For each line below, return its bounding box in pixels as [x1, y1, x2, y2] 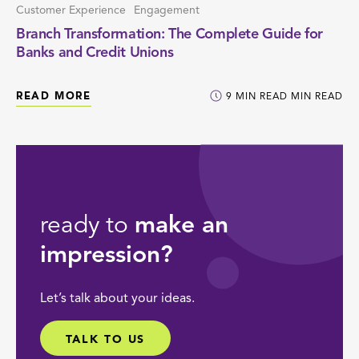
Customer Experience [16, 4, 129, 16]
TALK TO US [65, 333, 146, 345]
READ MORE [16, 91, 91, 102]
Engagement [134, 4, 200, 16]
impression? [40, 243, 173, 268]
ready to [40, 213, 135, 238]
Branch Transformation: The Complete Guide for [16, 26, 323, 42]
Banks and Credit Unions [16, 45, 174, 60]
